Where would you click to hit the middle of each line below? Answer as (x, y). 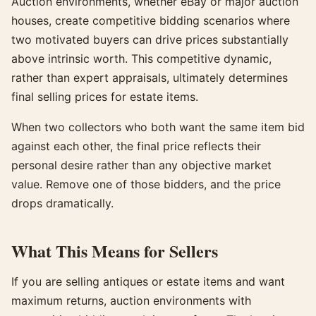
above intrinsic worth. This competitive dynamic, (141, 59)
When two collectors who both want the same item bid (158, 127)
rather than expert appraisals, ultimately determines (150, 78)
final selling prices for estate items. (105, 97)
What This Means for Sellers (115, 251)
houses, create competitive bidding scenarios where (151, 21)
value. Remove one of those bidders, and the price (146, 184)
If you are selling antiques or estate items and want (148, 282)
